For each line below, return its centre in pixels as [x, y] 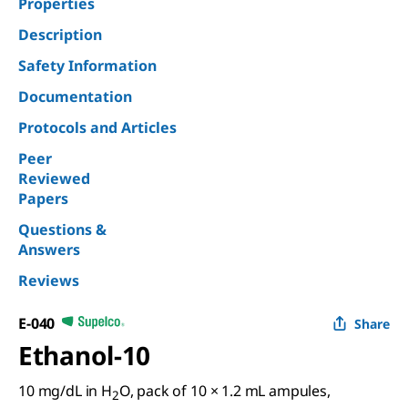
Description [60, 34]
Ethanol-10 [85, 355]
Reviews [49, 280]
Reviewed [54, 178]
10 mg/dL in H [65, 390]
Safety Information [87, 65]
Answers [49, 249]
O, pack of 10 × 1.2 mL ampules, [224, 390]
